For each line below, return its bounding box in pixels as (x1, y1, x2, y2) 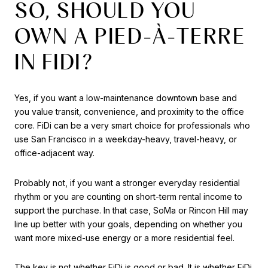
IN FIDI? (14, 48, 93, 75)
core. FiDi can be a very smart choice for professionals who (14, 120, 250, 130)
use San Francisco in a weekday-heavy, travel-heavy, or (14, 133, 237, 144)
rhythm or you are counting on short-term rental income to (14, 191, 242, 202)
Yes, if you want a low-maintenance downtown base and (14, 92, 237, 103)
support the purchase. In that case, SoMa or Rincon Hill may (14, 205, 248, 215)
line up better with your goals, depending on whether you (14, 218, 242, 229)
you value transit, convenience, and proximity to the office (14, 106, 244, 117)
